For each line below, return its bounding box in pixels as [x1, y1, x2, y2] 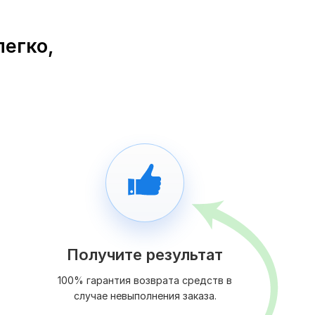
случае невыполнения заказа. [73, 290, 217, 302]
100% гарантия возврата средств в [58, 274, 232, 287]
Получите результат [67, 245, 223, 264]
